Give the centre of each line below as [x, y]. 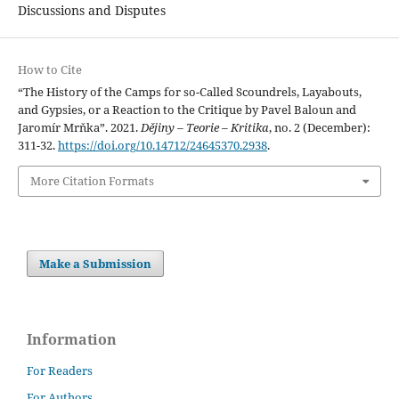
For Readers [60, 370]
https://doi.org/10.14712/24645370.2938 [162, 146]
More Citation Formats [92, 181]
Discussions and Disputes [91, 11]
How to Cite [49, 70]
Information [72, 339]
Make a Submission [96, 263]
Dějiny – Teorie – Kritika [204, 128]
